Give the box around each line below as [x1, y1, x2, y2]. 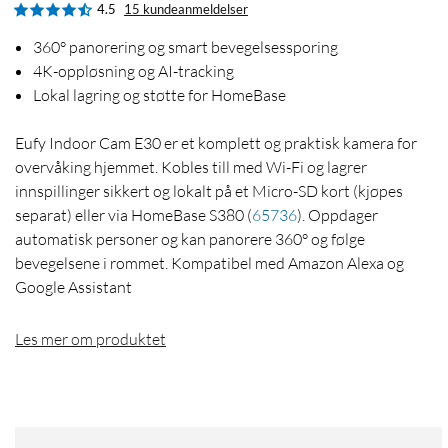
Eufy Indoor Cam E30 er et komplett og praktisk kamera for [15, 133, 417, 154]
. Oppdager [302, 205, 378, 226]
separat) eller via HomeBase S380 [15, 205, 247, 226]
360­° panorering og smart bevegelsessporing [33, 37, 338, 58]
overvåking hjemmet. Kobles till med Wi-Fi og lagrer [15, 157, 367, 178]
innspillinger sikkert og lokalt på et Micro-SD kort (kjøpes [15, 181, 403, 202]
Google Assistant [15, 277, 132, 298]
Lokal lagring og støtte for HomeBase [33, 85, 286, 106]
